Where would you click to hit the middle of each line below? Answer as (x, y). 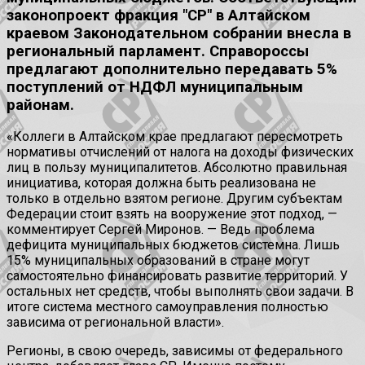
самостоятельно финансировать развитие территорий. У (177, 276)
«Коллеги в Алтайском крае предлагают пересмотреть (175, 137)
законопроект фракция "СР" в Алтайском (158, 15)
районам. (40, 105)
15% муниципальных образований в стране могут (158, 261)
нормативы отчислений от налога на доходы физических (180, 152)
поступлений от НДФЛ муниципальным (155, 87)
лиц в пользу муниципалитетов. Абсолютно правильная (177, 168)
